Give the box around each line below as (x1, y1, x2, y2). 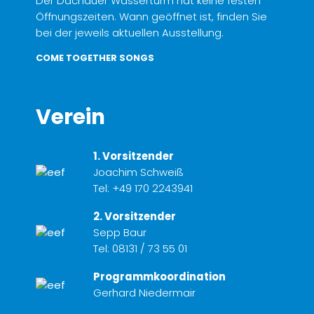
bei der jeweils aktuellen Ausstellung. (36, 25, 224, 40)
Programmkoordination (93, 269, 226, 285)
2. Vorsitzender (93, 209, 176, 224)
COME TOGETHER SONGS (36, 51, 154, 64)
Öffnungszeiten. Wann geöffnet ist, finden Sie (36, 8, 267, 24)
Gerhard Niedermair (93, 285, 196, 301)
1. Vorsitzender (93, 149, 174, 164)
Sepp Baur (93, 225, 146, 240)
